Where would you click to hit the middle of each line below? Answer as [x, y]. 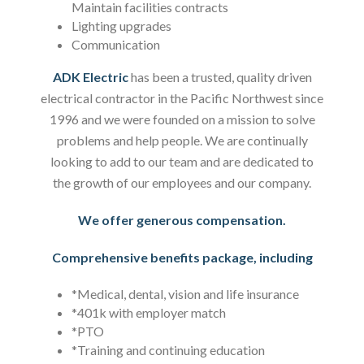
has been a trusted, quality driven [220, 77]
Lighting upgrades [121, 26]
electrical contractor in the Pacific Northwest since [182, 98]
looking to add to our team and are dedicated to [182, 161]
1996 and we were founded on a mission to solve [182, 119]
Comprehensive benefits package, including [182, 257]
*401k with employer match [148, 312]
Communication [115, 44]
